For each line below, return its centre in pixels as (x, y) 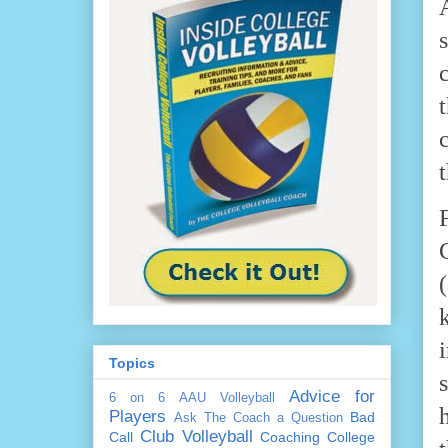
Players (137, 416)
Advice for (332, 396)
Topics (132, 362)
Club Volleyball (196, 436)
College (351, 436)
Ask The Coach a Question (258, 417)
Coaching (290, 436)
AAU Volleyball (227, 397)
